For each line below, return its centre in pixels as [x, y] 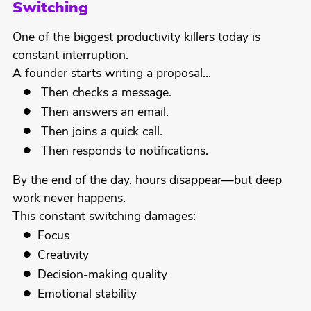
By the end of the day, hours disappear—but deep [147, 181]
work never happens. [69, 199]
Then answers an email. [103, 113]
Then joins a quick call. [100, 133]
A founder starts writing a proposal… [111, 74]
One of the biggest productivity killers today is [136, 38]
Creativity [64, 256]
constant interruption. [70, 56]
